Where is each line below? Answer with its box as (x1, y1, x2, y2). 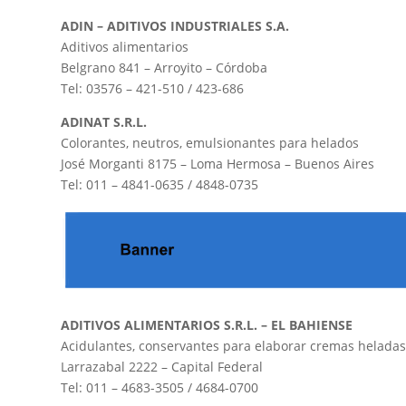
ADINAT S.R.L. (61, 113, 148, 131)
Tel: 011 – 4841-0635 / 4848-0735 (61, 176, 259, 194)
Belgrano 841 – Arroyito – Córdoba (61, 59, 268, 77)
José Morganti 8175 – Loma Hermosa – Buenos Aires (61, 155, 375, 173)
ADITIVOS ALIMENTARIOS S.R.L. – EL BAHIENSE (61, 316, 353, 334)
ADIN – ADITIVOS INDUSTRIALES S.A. (61, 17, 290, 35)
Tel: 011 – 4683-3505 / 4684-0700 (61, 379, 259, 397)
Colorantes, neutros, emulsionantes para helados (61, 134, 360, 152)
